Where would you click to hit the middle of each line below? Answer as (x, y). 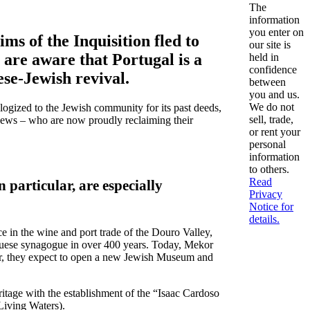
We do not (272, 107)
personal (267, 144)
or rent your (275, 131)
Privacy (266, 194)
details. (264, 219)
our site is (270, 44)
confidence (273, 69)
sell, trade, (271, 119)
